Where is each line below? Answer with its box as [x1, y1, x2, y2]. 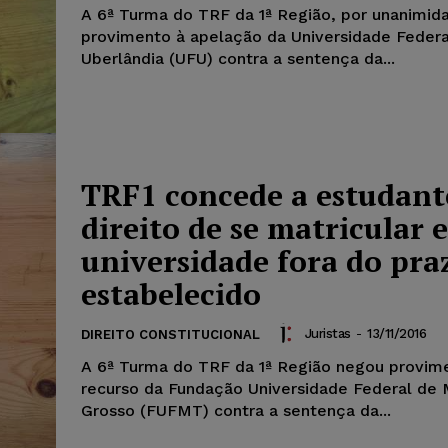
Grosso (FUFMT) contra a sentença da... [81, 401, 391, 421]
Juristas [304, 325, 351, 341]
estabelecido [81, 274, 261, 315]
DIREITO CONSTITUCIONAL [81, 327, 260, 343]
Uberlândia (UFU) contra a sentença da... [81, 48, 395, 68]
